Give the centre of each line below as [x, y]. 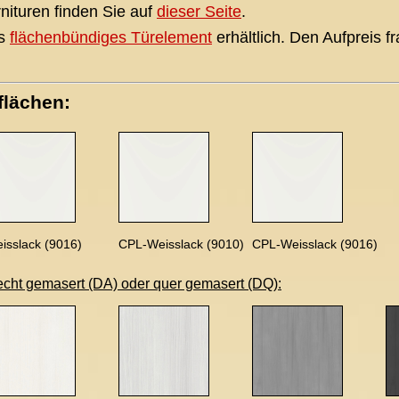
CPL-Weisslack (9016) [315, 244]
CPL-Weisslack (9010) [181, 244]
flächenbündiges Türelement [111, 37]
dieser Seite [199, 12]
